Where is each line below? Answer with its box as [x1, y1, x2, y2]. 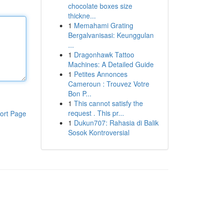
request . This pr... [68, 108, 124, 118]
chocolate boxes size [68, 1, 132, 11]
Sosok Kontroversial [68, 127, 129, 137]
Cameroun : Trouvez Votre [68, 79, 149, 89]
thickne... [68, 11, 96, 20]
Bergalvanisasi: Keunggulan [68, 30, 154, 40]
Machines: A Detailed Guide [68, 59, 154, 69]
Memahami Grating [73, 20, 133, 30]
